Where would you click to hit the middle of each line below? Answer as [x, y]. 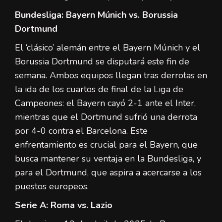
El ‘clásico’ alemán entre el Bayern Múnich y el [108, 47]
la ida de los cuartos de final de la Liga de [99, 89]
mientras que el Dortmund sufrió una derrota [106, 117]
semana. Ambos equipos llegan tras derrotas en [111, 75]
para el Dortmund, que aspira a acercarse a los [108, 172]
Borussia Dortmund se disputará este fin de [102, 61]
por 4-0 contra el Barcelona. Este [81, 131]
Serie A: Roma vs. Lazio [64, 205]
